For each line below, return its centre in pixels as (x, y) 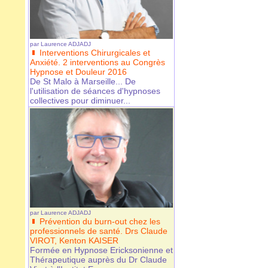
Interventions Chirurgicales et (95, 53)
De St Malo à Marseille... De (83, 82)
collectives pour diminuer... (80, 101)
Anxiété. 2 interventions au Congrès (98, 63)
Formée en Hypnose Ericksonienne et (101, 250)
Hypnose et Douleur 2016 (78, 72)
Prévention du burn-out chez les (100, 222)
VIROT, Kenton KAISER (74, 241)
